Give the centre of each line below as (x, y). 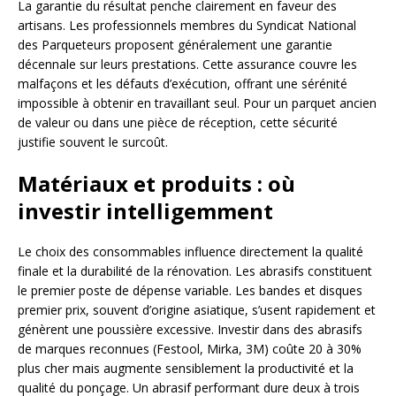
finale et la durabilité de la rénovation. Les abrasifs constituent (195, 270)
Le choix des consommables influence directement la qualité (190, 251)
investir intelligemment (145, 210)
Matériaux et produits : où (156, 183)
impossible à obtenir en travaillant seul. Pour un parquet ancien (197, 103)
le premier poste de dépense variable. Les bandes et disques (190, 290)
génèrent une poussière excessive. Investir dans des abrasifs (190, 329)
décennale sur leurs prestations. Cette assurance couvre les (187, 64)
